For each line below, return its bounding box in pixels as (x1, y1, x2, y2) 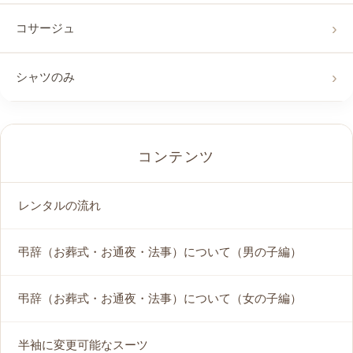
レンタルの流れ (18, 199, 101, 213)
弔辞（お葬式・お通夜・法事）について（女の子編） (18, 292, 302, 306)
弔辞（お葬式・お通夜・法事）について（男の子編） (18, 245, 302, 259)
